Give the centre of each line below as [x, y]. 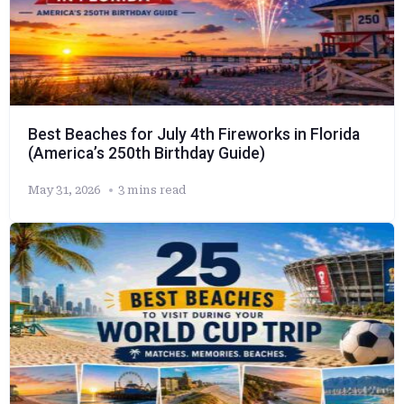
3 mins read [152, 189]
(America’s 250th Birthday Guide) [147, 153]
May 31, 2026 [64, 189]
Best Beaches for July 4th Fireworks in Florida [194, 134]
